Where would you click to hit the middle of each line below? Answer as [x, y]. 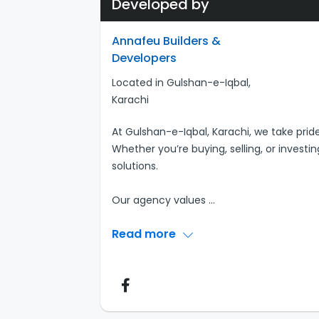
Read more [145, 234]
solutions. [135, 166]
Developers [144, 58]
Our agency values [160, 200]
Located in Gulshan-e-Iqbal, [181, 83]
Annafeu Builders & [166, 41]
